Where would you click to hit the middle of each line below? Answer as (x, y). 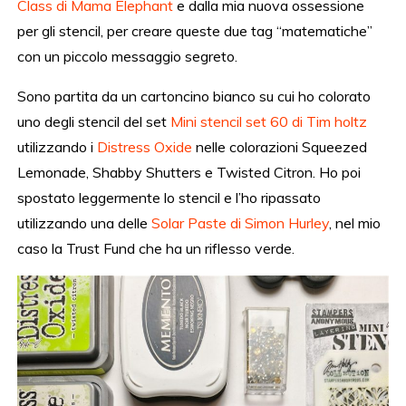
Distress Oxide (145, 146)
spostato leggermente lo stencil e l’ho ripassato (169, 197)
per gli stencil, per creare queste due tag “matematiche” (195, 30)
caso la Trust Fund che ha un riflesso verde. (156, 248)
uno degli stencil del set (94, 121)
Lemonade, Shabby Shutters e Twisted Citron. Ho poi (189, 172)
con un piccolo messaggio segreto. (128, 56)
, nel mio (355, 222)
